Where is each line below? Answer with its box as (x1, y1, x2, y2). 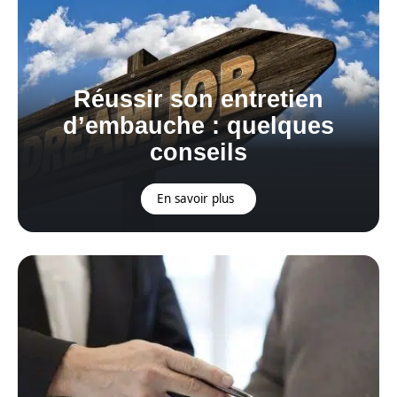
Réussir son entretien (74, 85, 323, 113)
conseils (150, 138, 247, 166)
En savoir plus (157, 190, 235, 206)
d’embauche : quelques (63, 112, 334, 139)
